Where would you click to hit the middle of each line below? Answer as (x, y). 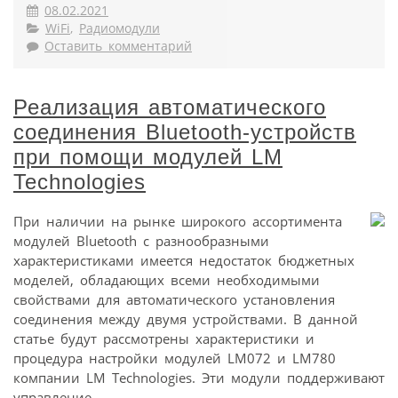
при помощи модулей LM (148, 156)
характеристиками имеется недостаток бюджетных (184, 260)
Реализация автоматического (170, 107)
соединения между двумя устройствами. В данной (186, 318)
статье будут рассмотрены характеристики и (164, 338)
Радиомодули (119, 28)
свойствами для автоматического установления (174, 299)
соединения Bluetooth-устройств (185, 131)
